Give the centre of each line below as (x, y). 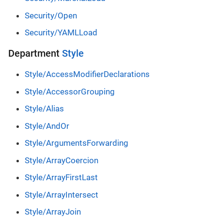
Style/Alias (44, 109)
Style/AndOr (47, 126)
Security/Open (51, 15)
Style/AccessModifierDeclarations (87, 74)
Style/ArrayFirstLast (61, 178)
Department (35, 54)
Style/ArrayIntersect (62, 194)
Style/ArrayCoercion (62, 160)
